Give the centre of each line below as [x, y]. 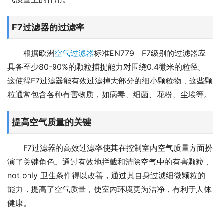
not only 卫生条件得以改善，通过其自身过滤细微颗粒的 [106, 175]
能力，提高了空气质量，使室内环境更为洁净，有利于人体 [110, 189]
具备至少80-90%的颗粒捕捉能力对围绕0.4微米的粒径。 [107, 67]
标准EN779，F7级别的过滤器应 [150, 53]
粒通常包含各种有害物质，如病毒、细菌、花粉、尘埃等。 [110, 94]
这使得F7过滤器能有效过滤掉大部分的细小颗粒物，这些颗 [110, 81]
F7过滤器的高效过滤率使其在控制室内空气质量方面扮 [118, 148]
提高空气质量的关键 [52, 122]
